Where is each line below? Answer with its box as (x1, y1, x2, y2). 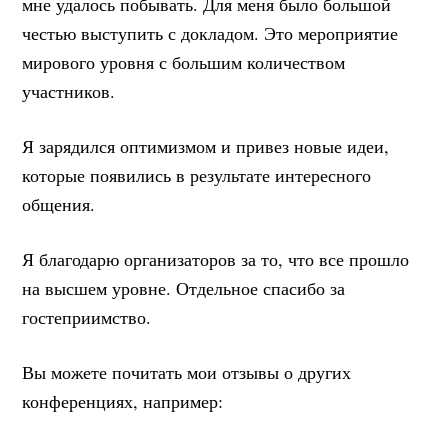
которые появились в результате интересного (22, 162, 372, 187)
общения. (22, 191, 96, 216)
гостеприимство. (22, 304, 152, 329)
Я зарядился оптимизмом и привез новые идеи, (22, 133, 390, 158)
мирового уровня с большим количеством (22, 49, 346, 74)
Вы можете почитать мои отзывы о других (22, 359, 352, 384)
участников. (22, 78, 116, 103)
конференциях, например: (22, 388, 224, 413)
